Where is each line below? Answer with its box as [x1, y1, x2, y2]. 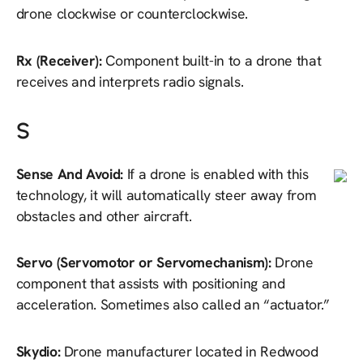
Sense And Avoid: [15, 164, 127, 183]
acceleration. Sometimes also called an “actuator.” [15, 295, 330, 314]
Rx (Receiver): [15, 50, 106, 70]
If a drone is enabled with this [126, 164, 309, 183]
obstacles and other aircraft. [15, 206, 192, 225]
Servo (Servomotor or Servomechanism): [15, 253, 275, 272]
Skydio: [15, 341, 64, 361]
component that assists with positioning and [15, 274, 285, 293]
